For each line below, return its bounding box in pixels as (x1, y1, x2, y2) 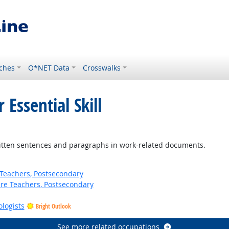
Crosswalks (83, 63, 121, 73)
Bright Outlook (35, 202, 71, 211)
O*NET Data (28, 63, 70, 73)
